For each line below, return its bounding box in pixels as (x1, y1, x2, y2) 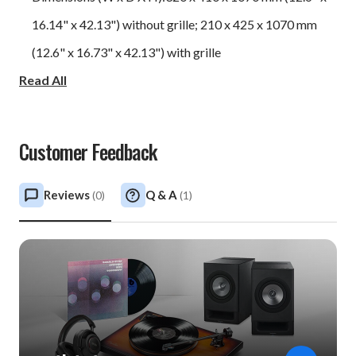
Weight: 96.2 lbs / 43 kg (32, 72, 162, 87)
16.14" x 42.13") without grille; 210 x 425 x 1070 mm (32, 16, 318, 32)
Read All (19, 72, 67, 87)
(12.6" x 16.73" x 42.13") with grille (32, 44, 222, 60)
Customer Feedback (19, 136, 157, 166)
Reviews (44, 187, 92, 202)
